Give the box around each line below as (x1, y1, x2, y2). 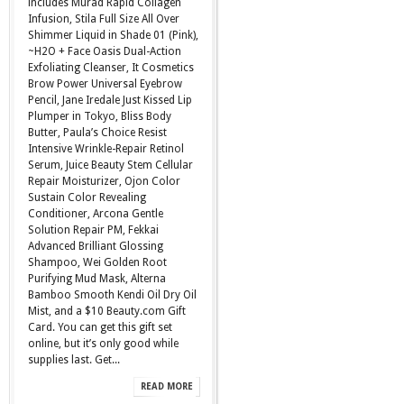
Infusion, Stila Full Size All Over (28, 13, 179, 25)
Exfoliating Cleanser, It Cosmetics (28, 61, 194, 74)
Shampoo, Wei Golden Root (28, 256, 167, 269)
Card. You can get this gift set (28, 321, 172, 334)
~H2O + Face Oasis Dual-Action (28, 45, 181, 58)
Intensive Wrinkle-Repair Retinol (28, 142, 184, 155)
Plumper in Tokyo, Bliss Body (28, 110, 171, 123)
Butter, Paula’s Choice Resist (28, 126, 167, 139)
